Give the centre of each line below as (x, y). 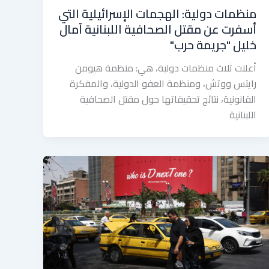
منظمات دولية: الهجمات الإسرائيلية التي (157, 13)
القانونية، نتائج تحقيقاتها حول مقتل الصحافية (168, 99)
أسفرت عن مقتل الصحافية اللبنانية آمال (158, 29)
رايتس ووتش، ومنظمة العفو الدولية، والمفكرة (163, 83)
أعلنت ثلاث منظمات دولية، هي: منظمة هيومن (165, 68)
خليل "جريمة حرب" (213, 44)
